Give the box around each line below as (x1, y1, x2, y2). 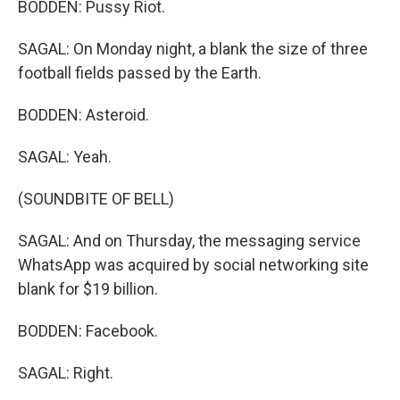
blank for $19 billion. (18, 279, 158, 298)
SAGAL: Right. (18, 363, 113, 382)
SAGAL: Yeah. (18, 147, 112, 166)
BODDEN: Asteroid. (18, 105, 149, 124)
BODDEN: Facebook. (18, 321, 158, 340)
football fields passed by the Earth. (18, 63, 262, 82)
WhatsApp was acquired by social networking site (18, 255, 369, 274)
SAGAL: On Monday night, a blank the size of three (18, 39, 368, 58)
